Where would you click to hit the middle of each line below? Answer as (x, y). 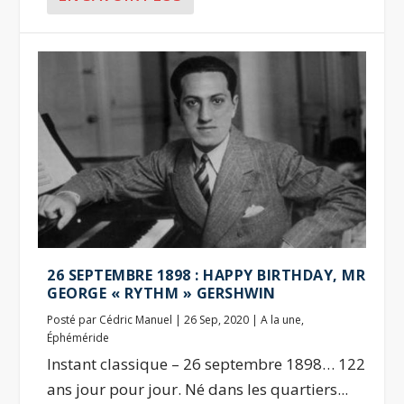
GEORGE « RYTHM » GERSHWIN (161, 293)
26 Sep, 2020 (217, 319)
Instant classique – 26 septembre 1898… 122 (207, 363)
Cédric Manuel (136, 319)
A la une (281, 319)
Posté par (73, 319)
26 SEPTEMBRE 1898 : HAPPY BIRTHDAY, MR (207, 275)
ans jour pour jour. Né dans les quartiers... (198, 389)
